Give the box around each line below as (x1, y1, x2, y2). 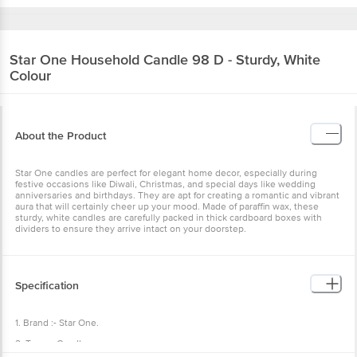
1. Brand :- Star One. (15, 316, 99, 329)
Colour (10, 66, 51, 84)
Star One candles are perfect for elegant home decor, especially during (15, 167, 317, 179)
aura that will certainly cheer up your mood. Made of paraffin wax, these (15, 200, 319, 213)
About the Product (15, 128, 106, 143)
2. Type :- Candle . (15, 337, 92, 350)
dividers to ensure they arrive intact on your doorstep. (15, 222, 246, 235)
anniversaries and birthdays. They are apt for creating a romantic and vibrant (15, 189, 339, 202)
